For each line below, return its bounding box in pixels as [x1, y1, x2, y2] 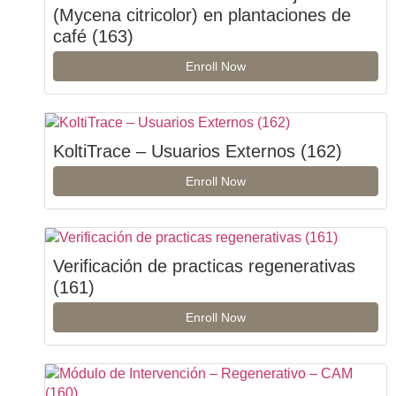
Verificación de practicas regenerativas [53, 256, 355, 276]
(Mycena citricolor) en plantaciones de [53, 5, 351, 25]
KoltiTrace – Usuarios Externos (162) [53, 141, 342, 161]
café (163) [53, 27, 133, 46]
